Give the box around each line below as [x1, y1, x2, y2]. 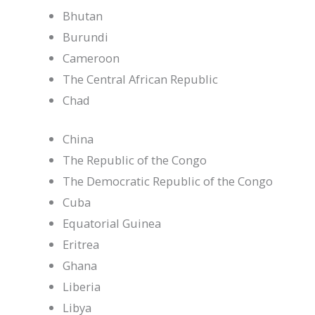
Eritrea [63, 236, 100, 252]
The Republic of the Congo [63, 151, 207, 168]
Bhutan [63, 8, 103, 25]
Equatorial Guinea [63, 214, 162, 231]
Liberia [63, 278, 101, 295]
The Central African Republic [63, 71, 219, 88]
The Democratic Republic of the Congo [63, 172, 274, 189]
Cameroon [63, 50, 120, 67]
